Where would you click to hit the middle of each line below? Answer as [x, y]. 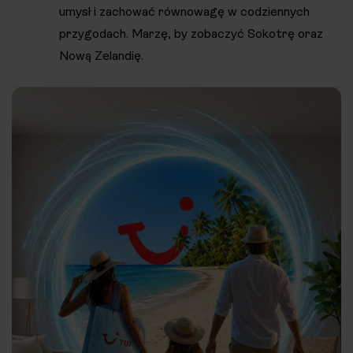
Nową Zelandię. [101, 56]
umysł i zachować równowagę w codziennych [184, 12]
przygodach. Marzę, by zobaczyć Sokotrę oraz [191, 34]
